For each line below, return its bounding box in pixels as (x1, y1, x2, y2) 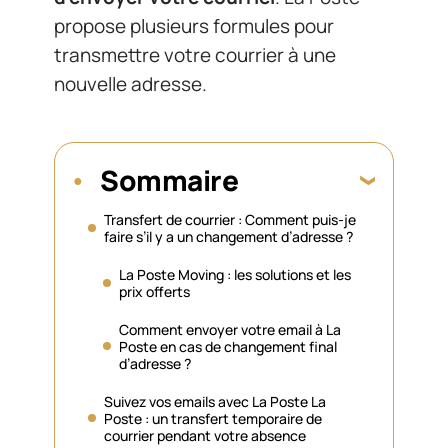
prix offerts (119, 281, 190, 301)
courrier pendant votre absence (104, 425, 306, 445)
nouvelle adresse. (54, 71, 207, 97)
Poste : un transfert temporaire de (104, 408, 322, 428)
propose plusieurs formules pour (54, 13, 334, 39)
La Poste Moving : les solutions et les (119, 264, 351, 284)
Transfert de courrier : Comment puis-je (104, 209, 356, 229)
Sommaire (100, 160, 238, 199)
